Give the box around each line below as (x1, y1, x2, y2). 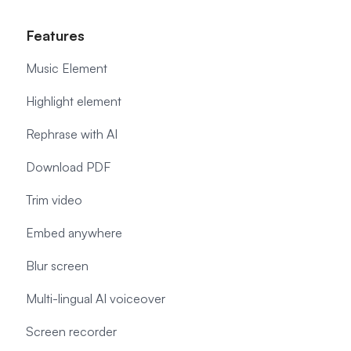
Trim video (26, 192, 82, 208)
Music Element (26, 60, 107, 76)
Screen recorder (26, 324, 117, 339)
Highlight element (26, 93, 121, 109)
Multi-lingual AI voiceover (26, 291, 165, 306)
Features (27, 27, 85, 44)
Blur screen (26, 258, 89, 273)
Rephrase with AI (26, 126, 118, 142)
